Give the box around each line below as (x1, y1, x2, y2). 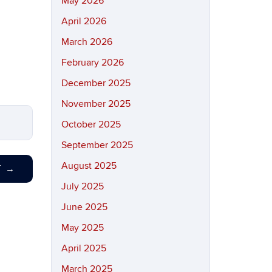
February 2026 (61, 56, 124, 69)
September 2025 (61, 139, 133, 151)
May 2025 (61, 222, 104, 234)
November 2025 (61, 98, 131, 110)
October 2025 (61, 118, 121, 131)
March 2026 (61, 36, 112, 48)
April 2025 (61, 242, 106, 254)
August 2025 (61, 160, 117, 172)
